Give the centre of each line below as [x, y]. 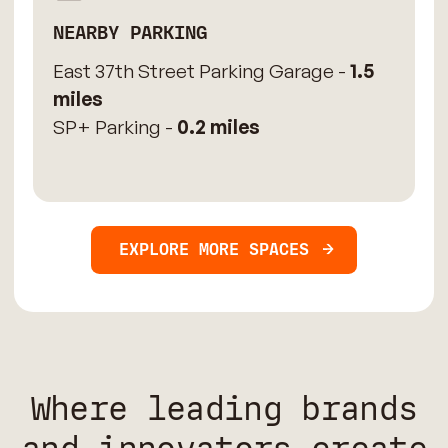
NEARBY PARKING [129, 33]
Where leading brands [224, 408]
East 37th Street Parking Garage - [201, 70]
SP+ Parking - [114, 126]
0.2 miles [218, 126]
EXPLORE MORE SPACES [214, 249]
